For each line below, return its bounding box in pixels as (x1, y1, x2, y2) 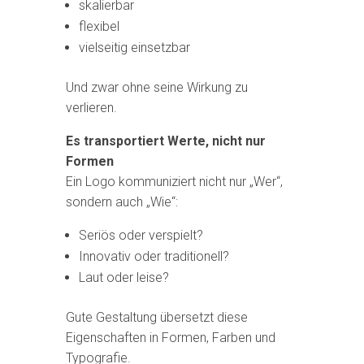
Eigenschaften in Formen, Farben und (65, 330, 275, 345)
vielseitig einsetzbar (78, 40, 190, 55)
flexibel (78, 19, 119, 34)
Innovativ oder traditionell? (78, 249, 229, 264)
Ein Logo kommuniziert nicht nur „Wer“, (65, 174, 283, 189)
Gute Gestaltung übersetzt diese (65, 310, 248, 325)
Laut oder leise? (78, 270, 169, 285)
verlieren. (65, 100, 117, 115)
